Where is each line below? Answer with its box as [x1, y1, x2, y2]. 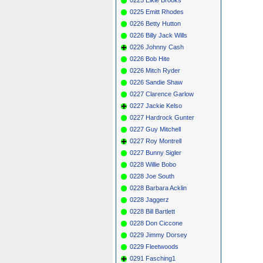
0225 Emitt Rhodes [130, 8, 184, 15]
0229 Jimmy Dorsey [130, 231, 187, 238]
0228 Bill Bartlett [130, 207, 175, 215]
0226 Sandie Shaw [130, 78, 183, 86]
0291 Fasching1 [130, 254, 176, 262]
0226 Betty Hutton [130, 19, 181, 27]
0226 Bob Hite [130, 55, 170, 62]
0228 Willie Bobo [130, 160, 176, 168]
